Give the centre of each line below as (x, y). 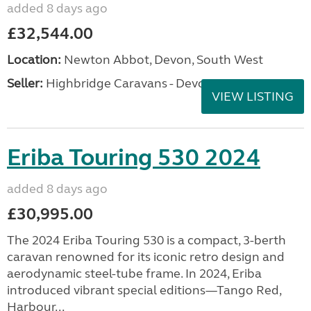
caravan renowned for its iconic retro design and (146, 257)
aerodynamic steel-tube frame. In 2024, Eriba (134, 274)
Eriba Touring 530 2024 (134, 158)
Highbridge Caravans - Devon (128, 83)
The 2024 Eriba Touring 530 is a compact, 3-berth (146, 240)
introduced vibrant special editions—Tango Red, (144, 290)
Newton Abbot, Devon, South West (162, 60)
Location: (34, 60)
